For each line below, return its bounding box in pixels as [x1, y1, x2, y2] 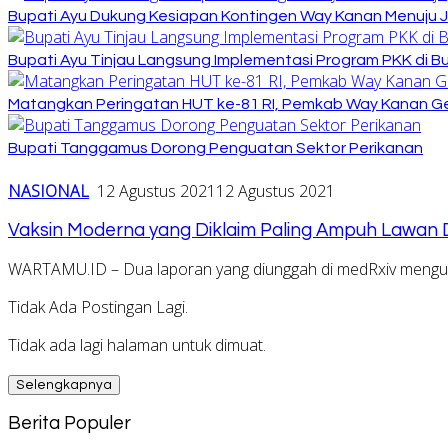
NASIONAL [8, 179, 89, 202]
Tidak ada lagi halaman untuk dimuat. [8, 334, 266, 357]
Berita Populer [8, 414, 131, 434]
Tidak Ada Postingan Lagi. [8, 296, 188, 319]
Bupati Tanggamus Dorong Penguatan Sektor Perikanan [8, 139, 423, 156]
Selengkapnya [16, 378, 112, 393]
